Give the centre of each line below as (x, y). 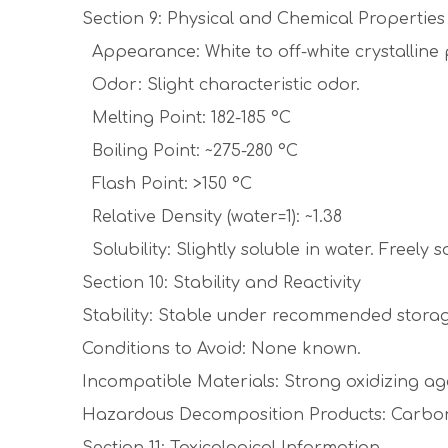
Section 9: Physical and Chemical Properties (263, 19)
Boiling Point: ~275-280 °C (190, 151)
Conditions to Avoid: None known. (221, 349)
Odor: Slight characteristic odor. (221, 85)
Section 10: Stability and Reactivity (221, 283)
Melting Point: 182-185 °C (186, 118)
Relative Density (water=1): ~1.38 (212, 217)
